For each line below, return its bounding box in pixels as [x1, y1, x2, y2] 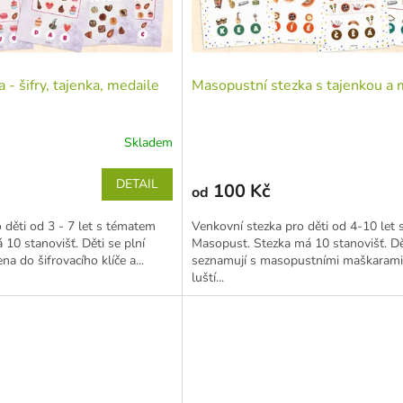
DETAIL [116, 175, 159, 193]
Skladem [124, 133, 174, 151]
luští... [192, 269, 225, 287]
